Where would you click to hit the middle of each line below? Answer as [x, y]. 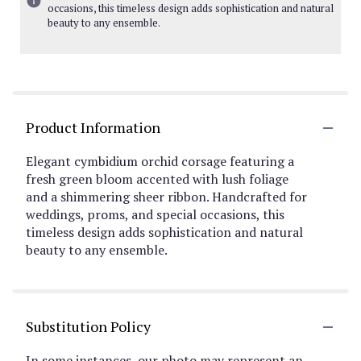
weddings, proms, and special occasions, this [155, 214]
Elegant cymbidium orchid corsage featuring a [160, 161]
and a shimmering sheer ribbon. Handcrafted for [166, 197]
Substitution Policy [88, 326]
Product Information [93, 127]
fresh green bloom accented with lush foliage [157, 179]
